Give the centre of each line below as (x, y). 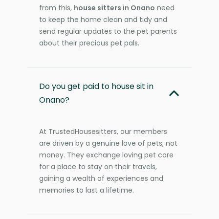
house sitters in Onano (114, 8)
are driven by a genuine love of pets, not (108, 143)
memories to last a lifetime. (87, 190)
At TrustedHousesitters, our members (103, 131)
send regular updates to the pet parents (108, 31)
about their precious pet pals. (89, 43)
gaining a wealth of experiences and (101, 178)
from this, (56, 8)
